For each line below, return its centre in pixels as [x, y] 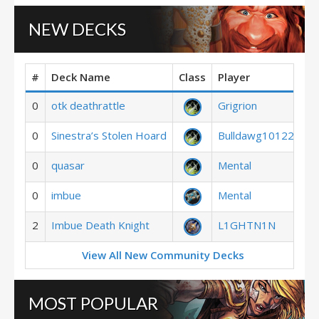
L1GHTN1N [247, 225]
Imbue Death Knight [100, 225]
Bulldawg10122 [256, 135]
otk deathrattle [88, 105]
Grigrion [237, 105]
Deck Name [81, 77]
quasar [68, 165]
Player [234, 77]
